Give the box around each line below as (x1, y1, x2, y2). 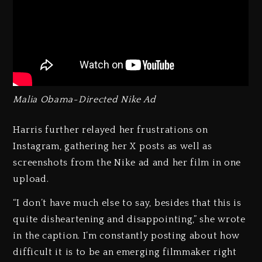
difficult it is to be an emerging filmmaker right (13, 246, 237, 257)
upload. (13, 173, 49, 184)
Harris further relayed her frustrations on (13, 124, 208, 135)
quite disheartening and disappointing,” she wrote (13, 213, 246, 225)
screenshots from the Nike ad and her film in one (13, 157, 242, 168)
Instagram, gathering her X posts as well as (13, 140, 212, 151)
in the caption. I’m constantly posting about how (13, 230, 240, 241)
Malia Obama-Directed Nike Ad (13, 94, 157, 105)
